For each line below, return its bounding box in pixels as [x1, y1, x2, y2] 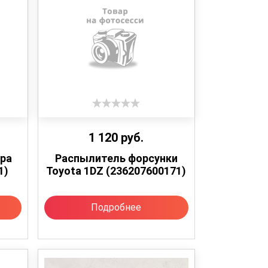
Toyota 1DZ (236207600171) [46, 164, 187, 177]
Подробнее [91, 201, 142, 213]
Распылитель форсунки [54, 151, 178, 165]
